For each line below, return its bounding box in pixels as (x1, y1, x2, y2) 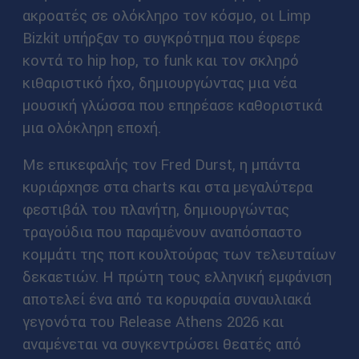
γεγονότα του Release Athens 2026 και (22, 311, 284, 331)
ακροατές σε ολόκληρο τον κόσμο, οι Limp (22, 6, 311, 26)
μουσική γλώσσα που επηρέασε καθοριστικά (22, 95, 322, 115)
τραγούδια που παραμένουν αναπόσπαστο (22, 221, 302, 241)
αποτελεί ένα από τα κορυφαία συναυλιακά (22, 288, 311, 309)
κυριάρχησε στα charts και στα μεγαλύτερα (22, 176, 313, 196)
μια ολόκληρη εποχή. (22, 118, 161, 138)
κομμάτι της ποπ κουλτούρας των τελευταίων (22, 244, 336, 264)
